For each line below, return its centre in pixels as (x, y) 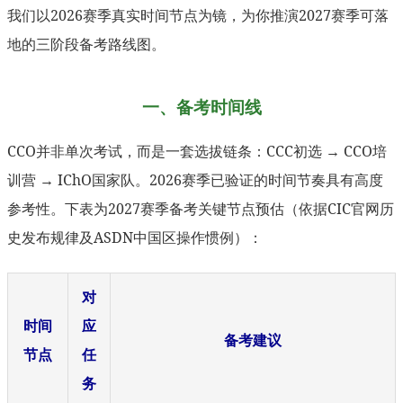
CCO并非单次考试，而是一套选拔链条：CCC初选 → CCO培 (197, 151)
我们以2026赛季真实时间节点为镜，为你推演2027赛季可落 (198, 15)
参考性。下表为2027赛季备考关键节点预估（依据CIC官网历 (201, 208)
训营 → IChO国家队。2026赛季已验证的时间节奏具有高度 (195, 179)
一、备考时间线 (201, 106)
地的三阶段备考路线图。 (86, 44)
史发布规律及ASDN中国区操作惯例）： (135, 237)
